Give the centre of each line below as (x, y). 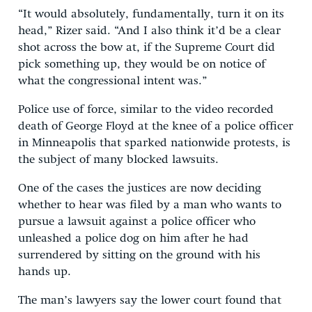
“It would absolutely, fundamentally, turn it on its (151, 15)
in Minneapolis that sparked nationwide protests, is (154, 143)
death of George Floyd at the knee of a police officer (156, 127)
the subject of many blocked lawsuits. (118, 160)
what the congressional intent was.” (112, 81)
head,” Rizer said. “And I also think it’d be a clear (149, 31)
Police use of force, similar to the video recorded (146, 110)
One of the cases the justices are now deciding (140, 189)
